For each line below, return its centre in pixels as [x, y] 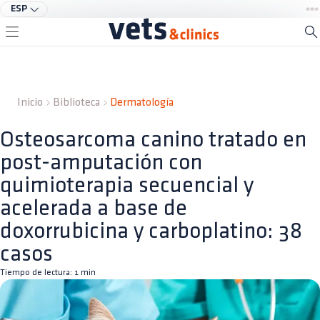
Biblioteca [76, 102]
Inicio [30, 102]
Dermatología [142, 102]
